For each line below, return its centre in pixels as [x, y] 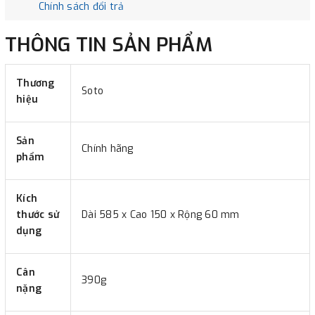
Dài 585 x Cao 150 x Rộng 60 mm [161, 214]
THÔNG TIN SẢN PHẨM [129, 44]
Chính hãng [108, 148]
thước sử [38, 214]
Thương [36, 83]
